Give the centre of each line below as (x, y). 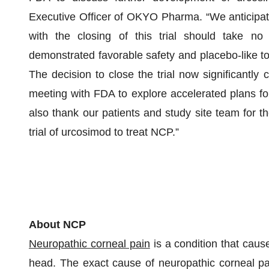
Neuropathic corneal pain (89, 244)
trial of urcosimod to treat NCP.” (104, 132)
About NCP (57, 225)
